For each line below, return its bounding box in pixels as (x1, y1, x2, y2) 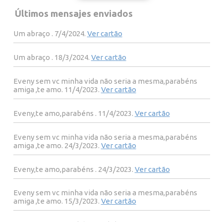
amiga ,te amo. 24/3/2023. (13, 141, 101, 150)
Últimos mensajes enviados (10, 8, 133, 19)
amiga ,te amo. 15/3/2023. (13, 197, 101, 206)
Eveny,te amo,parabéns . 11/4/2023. (13, 109, 135, 117)
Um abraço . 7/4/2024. (13, 29, 87, 38)
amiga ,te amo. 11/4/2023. (13, 85, 101, 94)
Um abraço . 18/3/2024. (13, 53, 91, 61)
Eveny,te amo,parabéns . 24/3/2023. (13, 165, 135, 173)
